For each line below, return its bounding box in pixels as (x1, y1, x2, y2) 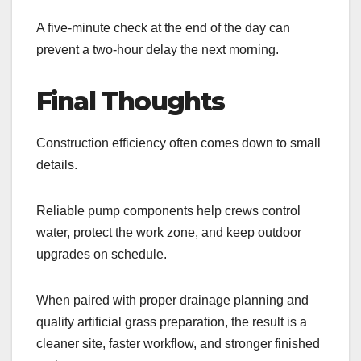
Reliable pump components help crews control (36, 204, 301, 218)
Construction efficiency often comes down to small (36, 136, 321, 151)
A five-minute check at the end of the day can (36, 21, 290, 35)
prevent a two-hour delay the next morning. (36, 43, 279, 57)
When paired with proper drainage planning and (36, 293, 309, 308)
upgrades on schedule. (36, 247, 167, 262)
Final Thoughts (36, 85, 225, 118)
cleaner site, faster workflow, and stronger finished (36, 337, 320, 351)
